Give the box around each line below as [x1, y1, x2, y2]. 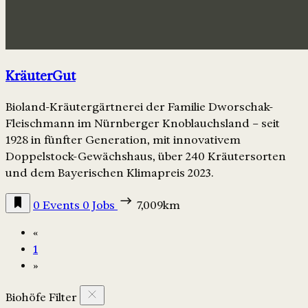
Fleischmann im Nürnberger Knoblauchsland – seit [5, 117, 280, 131]
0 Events [33, 199, 82, 212]
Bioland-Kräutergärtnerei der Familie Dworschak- [5, 100, 274, 114]
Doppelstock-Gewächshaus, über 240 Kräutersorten [5, 150, 286, 164]
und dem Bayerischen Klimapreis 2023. [5, 166, 214, 180]
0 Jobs [82, 199, 118, 212]
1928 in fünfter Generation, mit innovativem [5, 133, 241, 147]
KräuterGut [5, 68, 76, 85]
